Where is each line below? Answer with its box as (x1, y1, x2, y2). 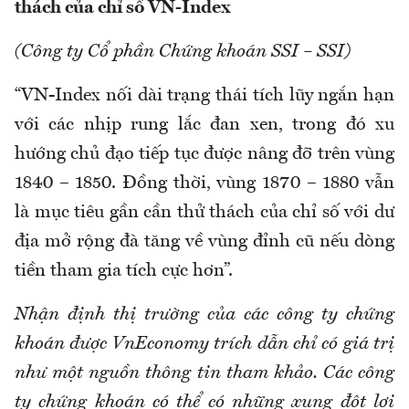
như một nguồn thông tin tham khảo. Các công (15, 363, 394, 383)
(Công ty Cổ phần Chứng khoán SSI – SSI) (15, 42, 351, 61)
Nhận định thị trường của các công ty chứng (15, 305, 394, 324)
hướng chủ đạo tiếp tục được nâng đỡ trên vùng (15, 144, 394, 163)
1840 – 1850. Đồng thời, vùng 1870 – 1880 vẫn (15, 173, 394, 193)
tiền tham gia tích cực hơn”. (15, 261, 233, 280)
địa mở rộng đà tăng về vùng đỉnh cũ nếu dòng (15, 232, 394, 251)
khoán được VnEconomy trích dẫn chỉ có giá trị (15, 334, 394, 353)
